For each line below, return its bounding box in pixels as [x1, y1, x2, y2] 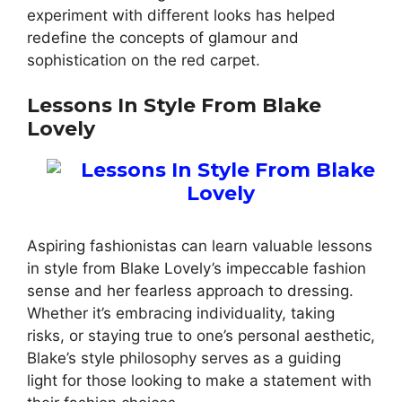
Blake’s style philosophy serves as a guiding [27, 349, 341, 368]
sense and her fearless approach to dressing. [27, 282, 354, 301]
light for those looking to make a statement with [27, 371, 371, 390]
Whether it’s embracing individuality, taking [27, 304, 335, 323]
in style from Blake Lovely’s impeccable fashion [27, 259, 366, 278]
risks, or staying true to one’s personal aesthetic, [27, 327, 375, 345]
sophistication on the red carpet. [27, 50, 260, 69]
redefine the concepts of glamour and [27, 28, 299, 47]
